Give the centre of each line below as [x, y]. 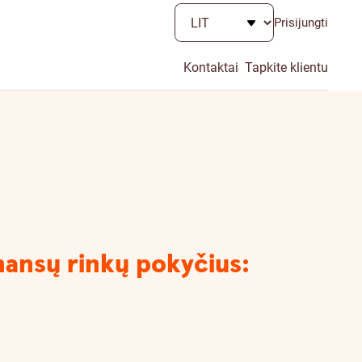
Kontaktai [211, 67]
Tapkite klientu [286, 67]
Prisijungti [301, 23]
